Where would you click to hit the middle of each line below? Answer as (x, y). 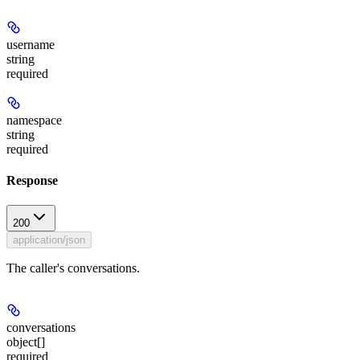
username (31, 44)
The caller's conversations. (73, 268)
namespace (34, 120)
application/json (49, 240)
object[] (26, 342)
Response (32, 181)
